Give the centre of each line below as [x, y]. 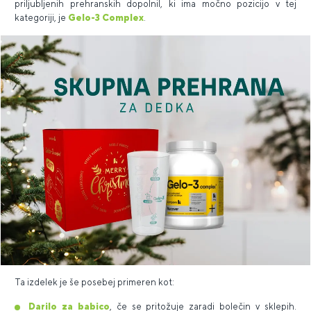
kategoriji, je [41, 18]
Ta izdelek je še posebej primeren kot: [94, 282]
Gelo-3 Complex [106, 18]
